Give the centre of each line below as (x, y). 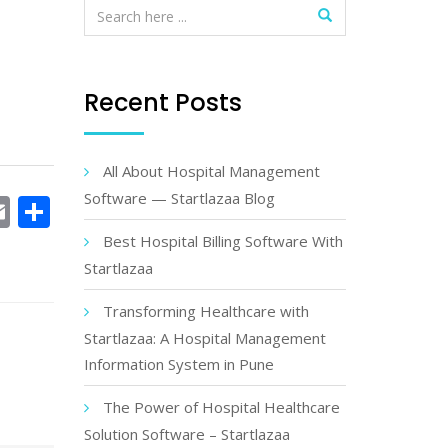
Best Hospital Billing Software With (222, 241)
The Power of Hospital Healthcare (221, 407)
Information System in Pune (178, 364)
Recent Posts (162, 102)
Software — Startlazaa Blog (179, 198)
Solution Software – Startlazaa (186, 434)
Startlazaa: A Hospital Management (204, 338)
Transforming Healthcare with (205, 311)
